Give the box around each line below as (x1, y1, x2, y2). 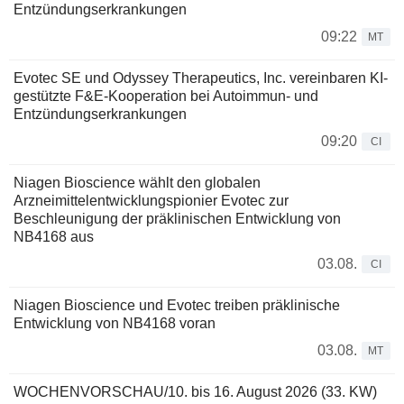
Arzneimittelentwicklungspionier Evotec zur (14, 192, 289, 208)
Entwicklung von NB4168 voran (14, 315, 216, 331)
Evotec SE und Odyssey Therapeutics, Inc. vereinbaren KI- (14, 69, 388, 86)
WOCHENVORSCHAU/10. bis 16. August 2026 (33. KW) (14, 383, 377, 399)
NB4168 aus (14, 228, 94, 244)
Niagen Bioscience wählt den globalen (14, 174, 261, 190)
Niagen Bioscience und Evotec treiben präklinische (14, 297, 340, 313)
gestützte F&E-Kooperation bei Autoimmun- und (14, 87, 318, 104)
